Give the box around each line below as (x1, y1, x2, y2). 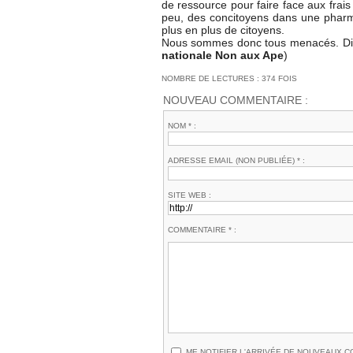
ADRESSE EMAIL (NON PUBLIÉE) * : (167, 156, 305, 165)
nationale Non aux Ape (161, 48, 284, 61)
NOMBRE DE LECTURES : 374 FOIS (161, 73, 297, 83)
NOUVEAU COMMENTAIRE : (162, 93, 308, 106)
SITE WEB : (167, 191, 211, 200)
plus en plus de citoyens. (161, 23, 284, 36)
